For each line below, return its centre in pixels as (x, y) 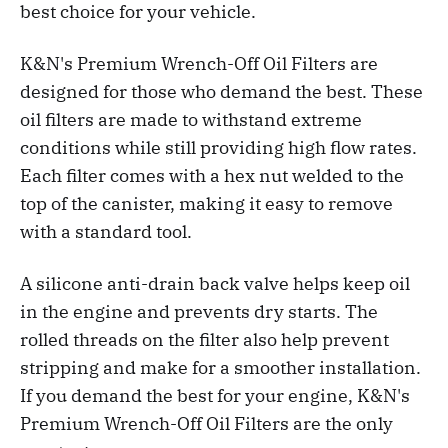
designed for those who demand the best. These (221, 91)
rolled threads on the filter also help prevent (204, 339)
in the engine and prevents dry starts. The (199, 311)
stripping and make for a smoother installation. (220, 367)
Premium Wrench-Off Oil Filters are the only (206, 423)
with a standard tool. (106, 231)
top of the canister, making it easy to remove (206, 203)
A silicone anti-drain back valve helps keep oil (215, 283)
